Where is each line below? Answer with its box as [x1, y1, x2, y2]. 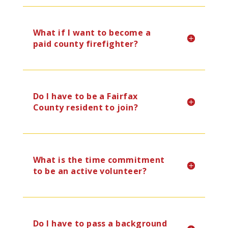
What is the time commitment [33, 154, 165, 165]
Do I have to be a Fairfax [33, 91, 138, 102]
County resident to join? [33, 102, 138, 113]
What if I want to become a [33, 27, 151, 38]
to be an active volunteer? [33, 165, 147, 177]
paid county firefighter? [33, 38, 138, 49]
